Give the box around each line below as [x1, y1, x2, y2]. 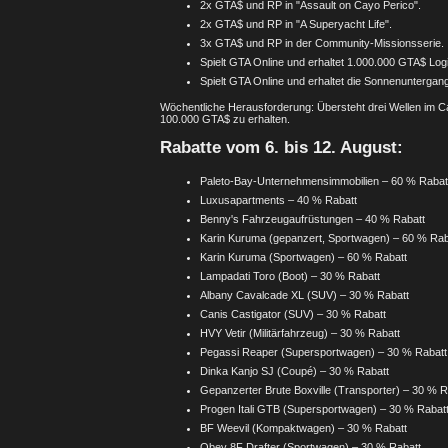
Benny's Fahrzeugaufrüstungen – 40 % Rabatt [200, 213, 425, 226]
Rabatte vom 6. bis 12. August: [160, 138, 403, 157]
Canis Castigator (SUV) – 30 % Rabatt [200, 308, 386, 321]
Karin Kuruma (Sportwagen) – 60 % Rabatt [200, 251, 407, 264]
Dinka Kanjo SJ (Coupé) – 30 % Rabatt [200, 365, 389, 378]
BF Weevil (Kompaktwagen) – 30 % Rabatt [200, 422, 407, 435]
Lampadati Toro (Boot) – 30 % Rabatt [200, 270, 380, 283]
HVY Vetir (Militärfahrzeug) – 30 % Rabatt [200, 327, 400, 340]
